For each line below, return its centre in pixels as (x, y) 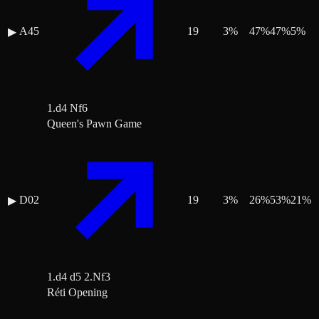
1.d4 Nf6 (67, 108)
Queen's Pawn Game (94, 124)
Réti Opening (77, 293)
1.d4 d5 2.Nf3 (79, 277)
